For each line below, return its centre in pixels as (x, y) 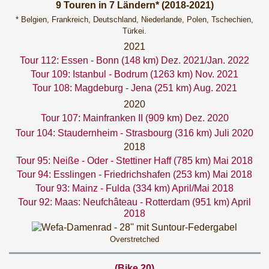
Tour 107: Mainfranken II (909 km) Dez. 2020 (134, 118)
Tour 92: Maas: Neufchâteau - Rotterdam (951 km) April (134, 202)
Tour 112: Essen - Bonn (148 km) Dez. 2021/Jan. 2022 (134, 60)
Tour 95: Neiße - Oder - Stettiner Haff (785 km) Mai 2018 (134, 161)
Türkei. (134, 31)
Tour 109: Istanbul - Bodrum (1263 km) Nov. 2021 (134, 74)
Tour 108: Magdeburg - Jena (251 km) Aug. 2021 (134, 88)
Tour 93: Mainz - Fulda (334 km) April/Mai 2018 (134, 188)
